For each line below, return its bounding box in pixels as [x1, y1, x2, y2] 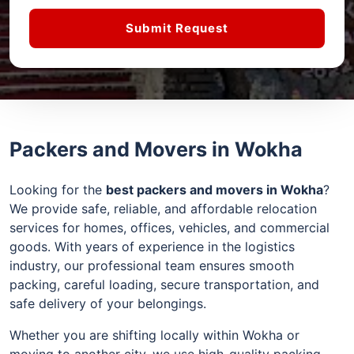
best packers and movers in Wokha [106, 181, 323, 198]
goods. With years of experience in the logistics [9, 238, 295, 254]
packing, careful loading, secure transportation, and [9, 276, 319, 292]
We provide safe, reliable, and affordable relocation [9, 200, 317, 217]
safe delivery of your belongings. [9, 295, 206, 311]
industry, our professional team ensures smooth [9, 257, 294, 273]
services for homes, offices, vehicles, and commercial [9, 219, 330, 235]
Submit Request [126, 20, 228, 36]
